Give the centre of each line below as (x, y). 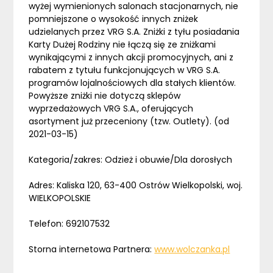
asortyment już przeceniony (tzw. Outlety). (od (129, 122)
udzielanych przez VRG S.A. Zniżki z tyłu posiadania (134, 32)
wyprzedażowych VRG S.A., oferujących (111, 109)
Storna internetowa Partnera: (92, 250)
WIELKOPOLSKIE (60, 198)
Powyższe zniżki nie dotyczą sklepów (105, 96)
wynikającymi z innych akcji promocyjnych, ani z (131, 58)
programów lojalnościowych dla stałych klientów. (133, 83)
